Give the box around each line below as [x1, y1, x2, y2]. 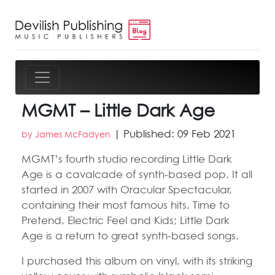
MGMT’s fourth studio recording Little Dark [21, 152, 232, 165]
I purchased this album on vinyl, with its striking [21, 254, 252, 267]
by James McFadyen [21, 128, 110, 139]
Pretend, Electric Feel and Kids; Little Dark [21, 213, 230, 227]
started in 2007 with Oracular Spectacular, [21, 182, 232, 196]
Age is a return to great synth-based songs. [21, 228, 239, 242]
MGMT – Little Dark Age [21, 99, 215, 121]
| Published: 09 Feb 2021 [110, 126, 236, 140]
